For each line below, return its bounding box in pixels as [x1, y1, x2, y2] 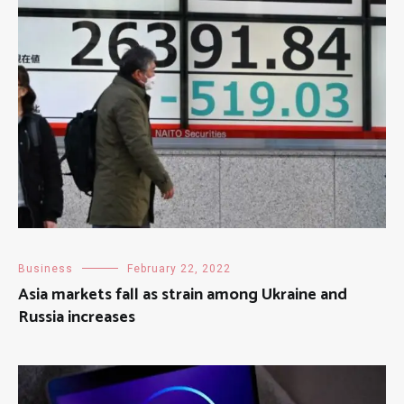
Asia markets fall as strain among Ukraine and [18, 281, 347, 309]
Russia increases [18, 304, 135, 332]
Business [18, 262, 73, 276]
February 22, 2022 [127, 262, 231, 276]
